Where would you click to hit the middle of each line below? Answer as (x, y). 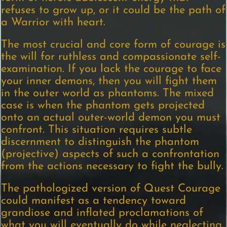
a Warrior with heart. (53, 23)
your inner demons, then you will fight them (109, 82)
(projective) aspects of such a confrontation (110, 155)
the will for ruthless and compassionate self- (111, 57)
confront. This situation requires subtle (97, 130)
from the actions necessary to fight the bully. (112, 167)
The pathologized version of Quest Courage (111, 189)
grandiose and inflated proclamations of (102, 213)
